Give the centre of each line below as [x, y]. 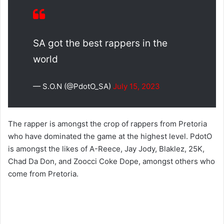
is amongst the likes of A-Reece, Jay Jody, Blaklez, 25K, [106, 149]
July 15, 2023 [136, 86]
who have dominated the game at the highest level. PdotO [110, 136]
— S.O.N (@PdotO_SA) [73, 86]
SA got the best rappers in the [100, 43]
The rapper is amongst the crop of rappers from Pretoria [107, 124]
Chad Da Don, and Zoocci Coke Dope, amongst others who [111, 161]
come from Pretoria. [43, 174]
